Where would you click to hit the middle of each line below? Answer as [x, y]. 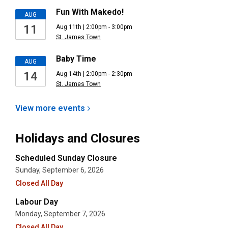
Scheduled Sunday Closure [66, 158]
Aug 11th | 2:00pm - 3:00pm [94, 27]
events [72, 108]
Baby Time [76, 59]
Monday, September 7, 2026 [60, 214]
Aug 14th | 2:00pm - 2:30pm [94, 74]
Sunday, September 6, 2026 [60, 170]
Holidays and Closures [78, 138]
